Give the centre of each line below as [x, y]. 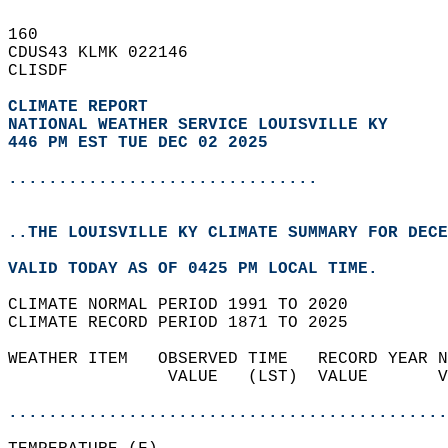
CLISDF [48, 71]
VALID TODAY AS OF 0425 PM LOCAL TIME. [203, 269]
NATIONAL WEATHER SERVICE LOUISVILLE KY [198, 125]
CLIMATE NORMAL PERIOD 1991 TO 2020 [188, 305]
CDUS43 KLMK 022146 [108, 53]
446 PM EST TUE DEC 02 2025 [138, 143]
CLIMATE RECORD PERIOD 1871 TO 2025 [188, 323]
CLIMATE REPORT [83, 107]
